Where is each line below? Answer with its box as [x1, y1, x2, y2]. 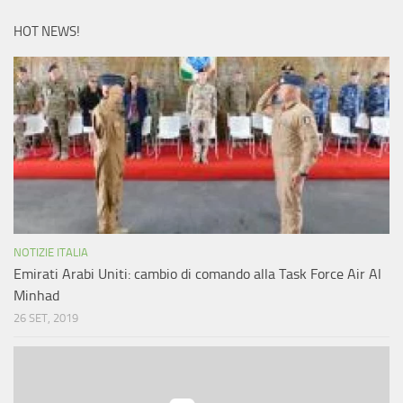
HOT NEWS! [13, 23, 80, 40]
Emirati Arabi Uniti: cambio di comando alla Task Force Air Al [13, 265, 381, 283]
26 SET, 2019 [13, 311, 78, 326]
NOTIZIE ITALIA [13, 246, 88, 260]
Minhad [13, 287, 59, 305]
